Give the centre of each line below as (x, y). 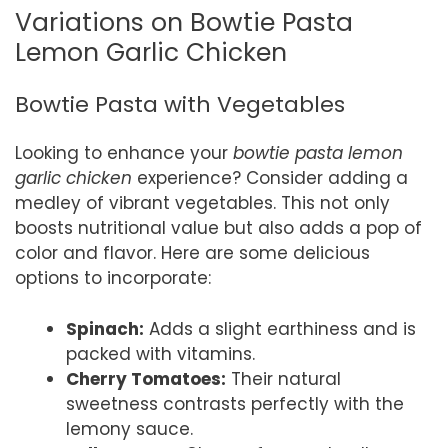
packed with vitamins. (160, 353)
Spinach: (105, 328)
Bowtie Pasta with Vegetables (180, 105)
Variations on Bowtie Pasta (184, 23)
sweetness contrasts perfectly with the (235, 403)
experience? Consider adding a (270, 178)
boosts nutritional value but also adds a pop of (218, 228)
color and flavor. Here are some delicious (192, 253)
